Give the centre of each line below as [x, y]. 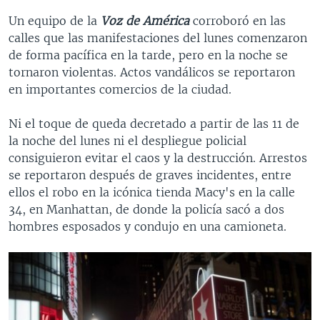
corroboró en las [237, 20]
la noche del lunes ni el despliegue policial [127, 140]
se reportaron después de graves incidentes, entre [150, 175]
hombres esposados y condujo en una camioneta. [147, 226]
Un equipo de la [53, 20]
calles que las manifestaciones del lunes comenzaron [158, 37]
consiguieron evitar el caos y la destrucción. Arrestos [158, 157]
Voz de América [143, 20]
